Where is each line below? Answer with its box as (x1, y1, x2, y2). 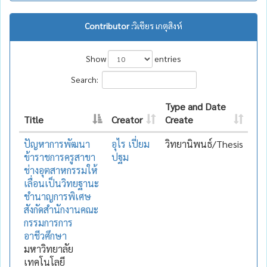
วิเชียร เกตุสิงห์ (133, 20, 182, 31)
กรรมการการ (24, 216, 73, 229)
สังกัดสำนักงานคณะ (24, 203, 98, 216)
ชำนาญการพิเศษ (24, 190, 91, 203)
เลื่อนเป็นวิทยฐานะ (24, 176, 99, 190)
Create (165, 113, 193, 126)
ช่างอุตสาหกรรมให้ (24, 163, 98, 176)
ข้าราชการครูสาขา (24, 150, 95, 163)
